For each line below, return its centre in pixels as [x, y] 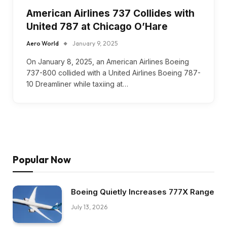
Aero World [43, 43]
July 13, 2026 [89, 207]
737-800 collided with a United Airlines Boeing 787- [113, 72]
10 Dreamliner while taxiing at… [77, 84]
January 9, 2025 [95, 43]
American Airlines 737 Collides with [110, 13]
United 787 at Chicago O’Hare [97, 26]
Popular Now [42, 159]
